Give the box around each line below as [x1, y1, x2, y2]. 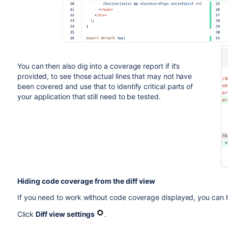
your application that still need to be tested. [17, 92, 161, 101]
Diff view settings [35, 210, 97, 219]
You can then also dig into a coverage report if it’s [17, 62, 180, 70]
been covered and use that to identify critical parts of [17, 82, 193, 91]
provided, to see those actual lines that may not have [17, 72, 192, 80]
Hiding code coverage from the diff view [17, 177, 155, 186]
